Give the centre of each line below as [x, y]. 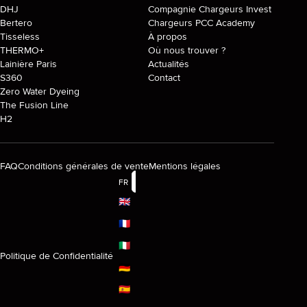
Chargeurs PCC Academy [201, 23]
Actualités [169, 64]
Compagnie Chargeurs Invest [210, 10]
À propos [168, 37]
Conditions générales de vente [83, 167]
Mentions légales [185, 167]
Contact [164, 78]
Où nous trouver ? [187, 51]
